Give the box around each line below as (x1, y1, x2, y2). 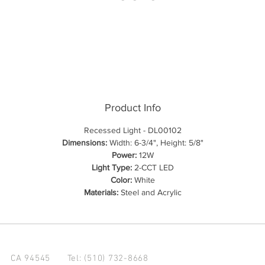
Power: (111, 150, 137, 160)
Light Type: (91, 163, 132, 172)
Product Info (104, 102, 161, 114)
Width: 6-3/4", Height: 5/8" (106, 138, 203, 147)
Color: (110, 175, 132, 185)
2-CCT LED (131, 163, 174, 172)
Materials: (83, 188, 118, 197)
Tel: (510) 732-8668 (67, 253, 148, 264)
